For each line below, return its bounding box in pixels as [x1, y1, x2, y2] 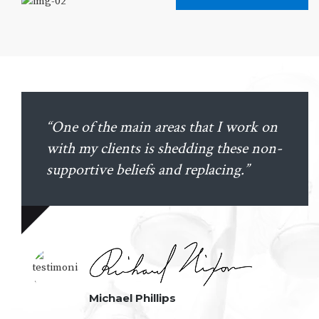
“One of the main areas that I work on [46, 117, 278, 138]
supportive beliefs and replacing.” [46, 159, 249, 181]
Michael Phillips [88, 291, 176, 305]
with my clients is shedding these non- [46, 138, 282, 159]
